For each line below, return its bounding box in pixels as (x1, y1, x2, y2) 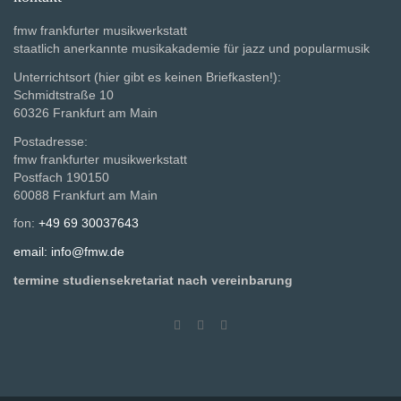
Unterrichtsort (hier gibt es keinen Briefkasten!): (13, 69, 281, 84)
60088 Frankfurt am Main (13, 187, 158, 202)
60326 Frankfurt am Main (13, 105, 158, 120)
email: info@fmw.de (13, 244, 124, 260)
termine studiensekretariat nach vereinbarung (13, 273, 293, 288)
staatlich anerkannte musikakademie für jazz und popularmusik (13, 40, 370, 55)
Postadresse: (13, 133, 88, 149)
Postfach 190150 (13, 169, 109, 184)
